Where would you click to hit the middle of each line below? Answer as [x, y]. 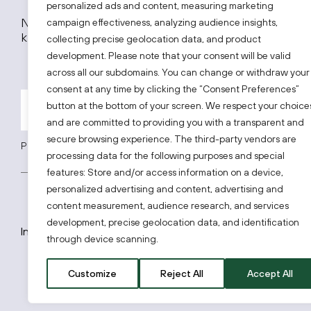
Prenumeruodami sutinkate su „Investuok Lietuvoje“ [133, 146]
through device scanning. [102, 239]
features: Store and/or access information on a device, [165, 172]
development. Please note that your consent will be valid [169, 56]
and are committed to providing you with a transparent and [175, 122]
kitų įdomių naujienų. [77, 37]
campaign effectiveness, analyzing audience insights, [162, 22]
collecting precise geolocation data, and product [154, 39]
